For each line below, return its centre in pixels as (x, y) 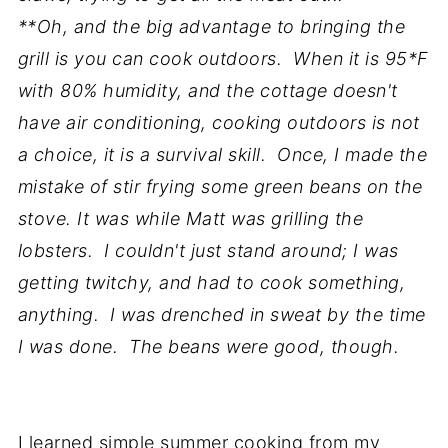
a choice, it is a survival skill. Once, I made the (222, 154)
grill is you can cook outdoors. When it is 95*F (223, 58)
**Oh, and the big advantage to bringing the (211, 26)
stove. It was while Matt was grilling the (190, 218)
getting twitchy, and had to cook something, (211, 282)
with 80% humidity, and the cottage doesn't (207, 90)
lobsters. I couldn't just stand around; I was (208, 250)
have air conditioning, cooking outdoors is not (218, 122)
